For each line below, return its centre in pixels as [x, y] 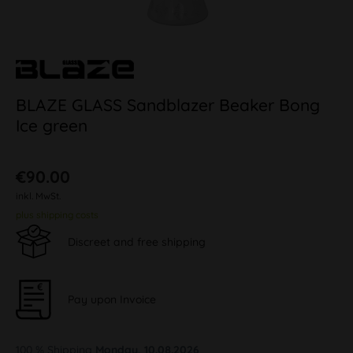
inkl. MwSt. [38, 196]
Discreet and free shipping [137, 242]
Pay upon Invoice [112, 299]
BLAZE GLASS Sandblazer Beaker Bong [168, 105]
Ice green [52, 125]
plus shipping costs [57, 215]
